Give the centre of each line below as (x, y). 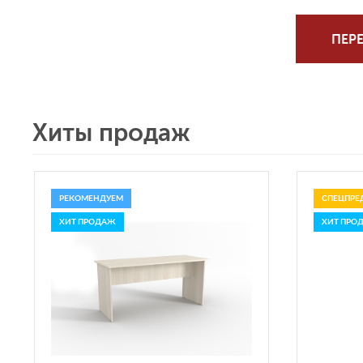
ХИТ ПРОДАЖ (88, 222)
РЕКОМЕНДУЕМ (91, 199)
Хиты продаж (111, 133)
